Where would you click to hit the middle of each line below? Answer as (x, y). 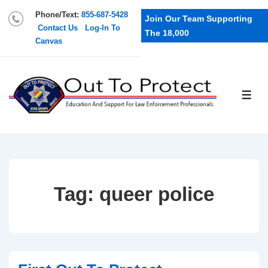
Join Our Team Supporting (199, 19)
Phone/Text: (58, 15)
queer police (157, 194)
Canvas (49, 41)
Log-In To (103, 28)
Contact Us (58, 28)
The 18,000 (167, 33)
